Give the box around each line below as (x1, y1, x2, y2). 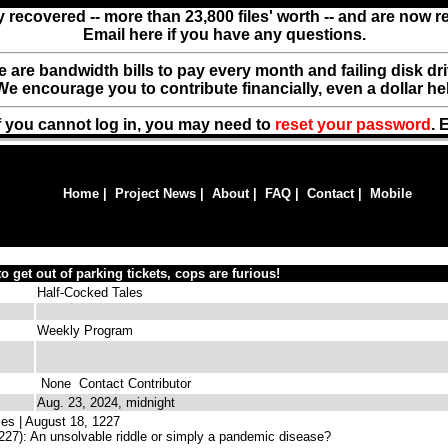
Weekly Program (37, 323, 133, 338)
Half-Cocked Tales (37, 285, 143, 300)
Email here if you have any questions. (82, 26, 366, 43)
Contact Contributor (71, 376, 191, 391)
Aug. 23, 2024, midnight (37, 395, 175, 410)
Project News (115, 186, 196, 201)
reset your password (275, 116, 431, 133)
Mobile (370, 186, 412, 201)
